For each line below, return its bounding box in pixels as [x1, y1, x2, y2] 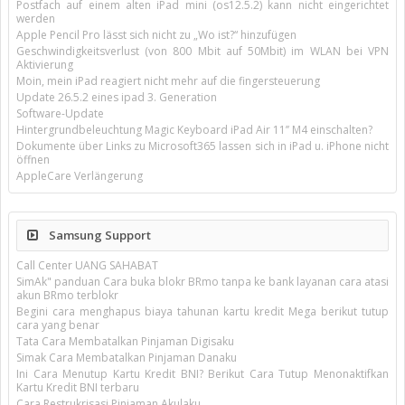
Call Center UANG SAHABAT [16, 258, 158, 273]
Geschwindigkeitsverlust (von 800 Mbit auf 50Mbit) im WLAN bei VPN [16, 43, 389, 59]
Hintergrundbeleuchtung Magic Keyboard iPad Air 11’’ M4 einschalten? [16, 122, 372, 137]
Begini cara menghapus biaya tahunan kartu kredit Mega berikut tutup [16, 304, 389, 319]
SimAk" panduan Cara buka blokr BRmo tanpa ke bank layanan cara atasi [16, 274, 389, 289]
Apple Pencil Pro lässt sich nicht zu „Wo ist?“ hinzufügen [16, 27, 297, 42]
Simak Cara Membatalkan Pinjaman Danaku [16, 350, 237, 365]
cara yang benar [16, 317, 99, 333]
